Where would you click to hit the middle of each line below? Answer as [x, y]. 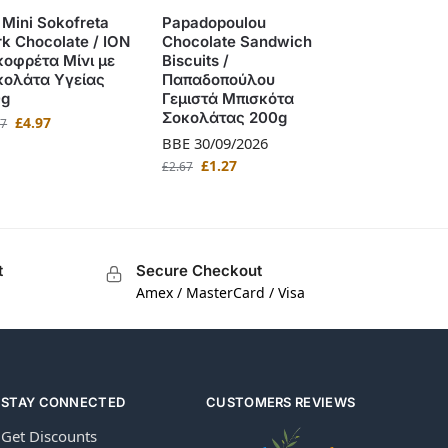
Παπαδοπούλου [218, 79]
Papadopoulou [213, 22]
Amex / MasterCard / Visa [220, 293]
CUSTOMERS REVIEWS [281, 402]
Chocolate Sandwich [236, 41]
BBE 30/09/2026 [214, 142]
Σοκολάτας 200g [224, 117]
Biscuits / [195, 60]
